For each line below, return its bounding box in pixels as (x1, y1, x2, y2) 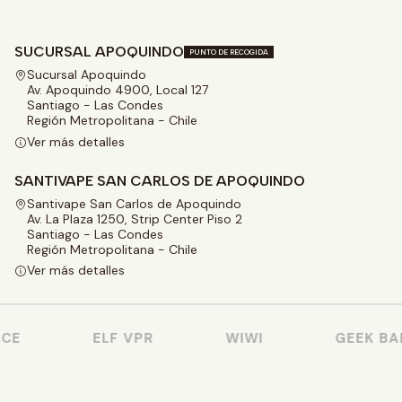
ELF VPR (80, 328, 142, 347)
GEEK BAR (322, 328, 398, 347)
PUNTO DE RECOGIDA (189, 48, 268, 57)
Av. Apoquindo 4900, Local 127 (27, 82, 208, 99)
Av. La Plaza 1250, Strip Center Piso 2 (27, 210, 242, 227)
